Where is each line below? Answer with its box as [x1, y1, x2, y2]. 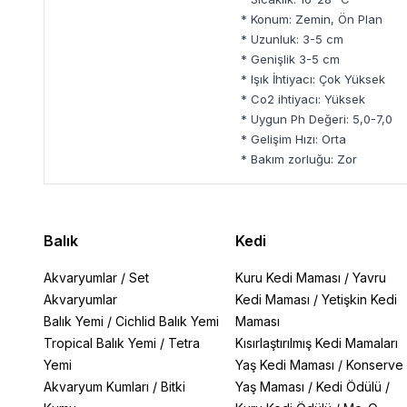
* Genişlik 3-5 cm [241, 52, 340, 66]
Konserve [345, 357, 403, 372]
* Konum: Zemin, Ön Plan [241, 12, 382, 26]
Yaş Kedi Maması [234, 357, 334, 372]
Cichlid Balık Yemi [115, 313, 219, 329]
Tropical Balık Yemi [44, 335, 156, 351]
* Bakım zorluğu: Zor [241, 152, 357, 166]
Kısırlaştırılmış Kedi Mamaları [234, 335, 398, 351]
